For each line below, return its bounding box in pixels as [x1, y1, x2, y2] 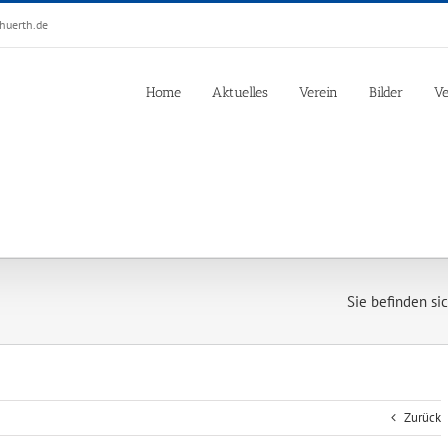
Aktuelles [212, 83, 268, 101]
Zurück [404, 409, 441, 426]
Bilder [369, 83, 403, 101]
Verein [299, 83, 338, 101]
